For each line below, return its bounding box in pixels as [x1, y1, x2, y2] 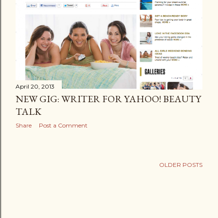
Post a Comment [39, 121, 88, 129]
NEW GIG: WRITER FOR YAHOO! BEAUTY [16, 92, 201, 105]
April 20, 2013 [16, 82, 54, 90]
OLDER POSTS [159, 161, 202, 169]
